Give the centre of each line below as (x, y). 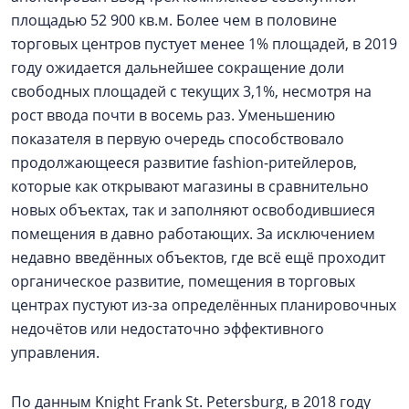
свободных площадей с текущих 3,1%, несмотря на (191, 91)
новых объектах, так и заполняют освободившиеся (193, 210)
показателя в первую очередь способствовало (178, 139)
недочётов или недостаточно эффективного (168, 329)
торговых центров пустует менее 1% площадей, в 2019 (204, 44)
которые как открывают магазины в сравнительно (190, 186)
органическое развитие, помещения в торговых (183, 281)
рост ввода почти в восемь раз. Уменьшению (173, 115)
